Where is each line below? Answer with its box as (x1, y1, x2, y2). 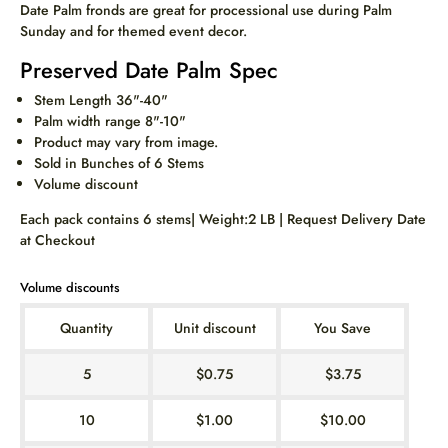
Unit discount (173, 318, 256, 339)
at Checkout (20, 230, 95, 251)
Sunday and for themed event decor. (20, 21, 247, 42)
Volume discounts (20, 278, 120, 298)
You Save (314, 318, 371, 339)
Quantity (60, 318, 113, 339)
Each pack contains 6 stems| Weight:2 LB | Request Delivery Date (20, 209, 426, 230)
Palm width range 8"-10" (34, 111, 186, 132)
